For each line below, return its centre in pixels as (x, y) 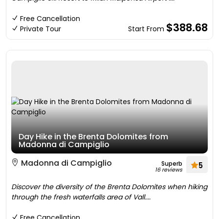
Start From (147, 29)
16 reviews (169, 170)
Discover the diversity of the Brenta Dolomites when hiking (109, 187)
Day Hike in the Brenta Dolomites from (93, 137)
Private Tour (41, 29)
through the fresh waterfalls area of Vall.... (81, 197)
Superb (172, 164)
